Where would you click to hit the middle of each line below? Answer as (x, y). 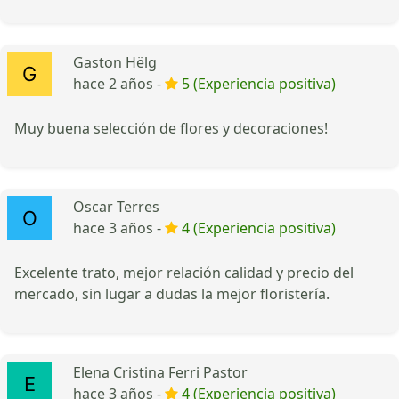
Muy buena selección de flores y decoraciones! (171, 128)
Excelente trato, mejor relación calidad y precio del (184, 272)
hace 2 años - (119, 83)
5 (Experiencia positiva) (259, 83)
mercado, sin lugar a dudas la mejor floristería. (172, 293)
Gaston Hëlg (115, 62)
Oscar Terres (116, 206)
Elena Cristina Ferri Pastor (160, 372)
